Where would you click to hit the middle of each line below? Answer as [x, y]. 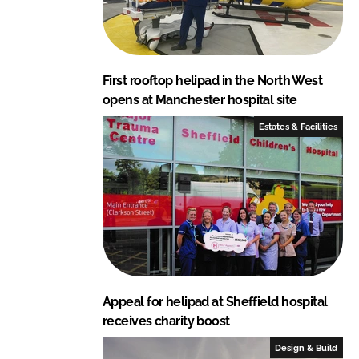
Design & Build [307, 347]
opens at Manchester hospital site [200, 99]
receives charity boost [166, 321]
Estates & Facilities [298, 126]
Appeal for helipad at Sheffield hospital [215, 301]
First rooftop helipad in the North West [213, 80]
